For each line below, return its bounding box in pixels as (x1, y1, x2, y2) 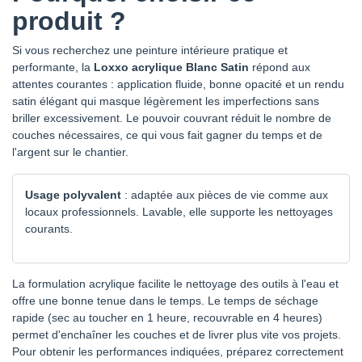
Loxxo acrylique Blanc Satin (94, 60, 249, 74)
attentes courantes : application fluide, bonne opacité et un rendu (12, 77, 344, 90)
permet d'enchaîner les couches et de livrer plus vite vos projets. (12, 327, 341, 341)
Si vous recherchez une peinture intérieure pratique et (12, 43, 288, 57)
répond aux (249, 60, 310, 74)
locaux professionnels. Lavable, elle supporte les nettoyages (25, 204, 333, 218)
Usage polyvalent (25, 187, 121, 201)
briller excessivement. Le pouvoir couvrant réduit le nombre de (12, 111, 331, 124)
